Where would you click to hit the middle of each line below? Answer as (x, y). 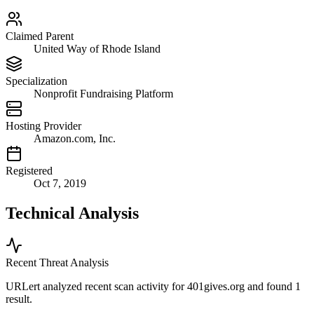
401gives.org (216, 286)
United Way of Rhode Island (97, 49)
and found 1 (274, 286)
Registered (29, 171)
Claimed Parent (40, 36)
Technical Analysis (72, 213)
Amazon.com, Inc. (75, 139)
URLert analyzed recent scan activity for (96, 286)
